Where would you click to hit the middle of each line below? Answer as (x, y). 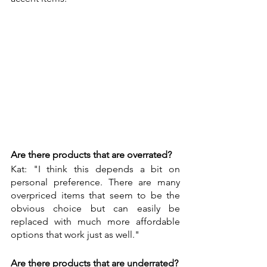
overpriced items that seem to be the (95, 195)
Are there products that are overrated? (91, 154)
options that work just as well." (75, 234)
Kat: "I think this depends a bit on (95, 169)
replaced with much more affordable (95, 221)
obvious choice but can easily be (95, 208)
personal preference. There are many (95, 182)
